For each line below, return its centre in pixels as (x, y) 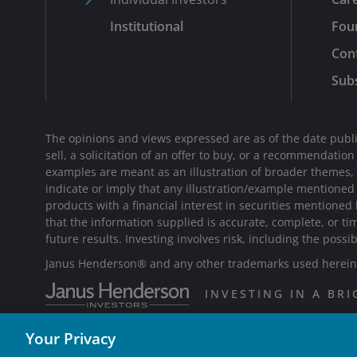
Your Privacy (71, 338)
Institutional (147, 26)
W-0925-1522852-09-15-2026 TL (138, 345)
